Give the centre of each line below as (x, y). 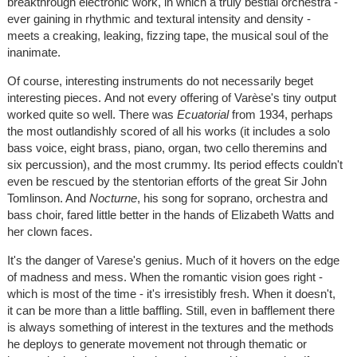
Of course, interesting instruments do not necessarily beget (160, 81)
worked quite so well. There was (92, 115)
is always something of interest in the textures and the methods (170, 328)
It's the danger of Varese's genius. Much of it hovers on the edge (173, 261)
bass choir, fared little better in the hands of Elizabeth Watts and (170, 215)
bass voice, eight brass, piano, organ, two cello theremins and (167, 148)
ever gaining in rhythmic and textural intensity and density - (159, 19)
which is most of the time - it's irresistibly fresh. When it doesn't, (171, 294)
